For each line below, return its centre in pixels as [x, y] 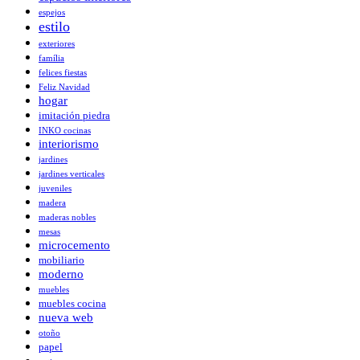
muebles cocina [72, 304]
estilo [54, 27]
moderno [61, 274]
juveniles [55, 188]
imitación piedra [74, 116]
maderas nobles [67, 217]
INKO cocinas [65, 131]
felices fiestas [63, 73]
